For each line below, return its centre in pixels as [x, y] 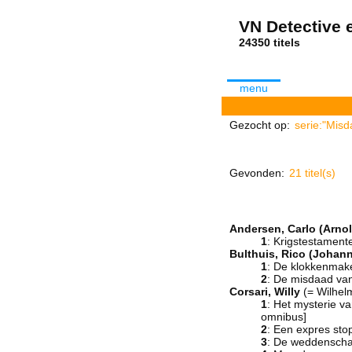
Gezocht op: [260, 125]
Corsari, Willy [265, 291]
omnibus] [284, 317]
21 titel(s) [312, 173]
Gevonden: [257, 173]
